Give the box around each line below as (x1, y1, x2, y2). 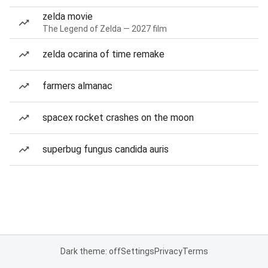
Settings (120, 246, 154, 256)
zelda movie (42, 11, 93, 22)
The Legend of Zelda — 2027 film (42, 24, 167, 33)
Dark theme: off (60, 246, 121, 256)
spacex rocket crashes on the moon (42, 112, 194, 123)
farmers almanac (42, 80, 112, 92)
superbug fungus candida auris (42, 144, 169, 155)
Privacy (154, 246, 182, 256)
